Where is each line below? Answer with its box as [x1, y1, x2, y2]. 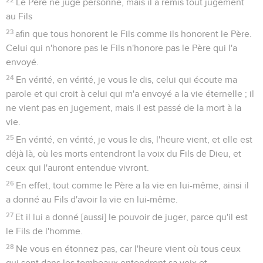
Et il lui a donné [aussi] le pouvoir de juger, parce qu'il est [15, 212, 248, 222]
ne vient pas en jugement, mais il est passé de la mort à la [6, 103, 241, 113]
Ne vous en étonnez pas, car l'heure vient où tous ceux [16, 244, 241, 254]
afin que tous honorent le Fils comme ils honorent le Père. [15, 29, 252, 39]
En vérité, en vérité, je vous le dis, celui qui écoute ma [16, 75, 238, 85]
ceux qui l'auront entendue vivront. [6, 163, 149, 173]
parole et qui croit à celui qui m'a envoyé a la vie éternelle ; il [6, 89, 254, 99]
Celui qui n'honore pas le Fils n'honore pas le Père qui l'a [6, 43, 237, 53]
